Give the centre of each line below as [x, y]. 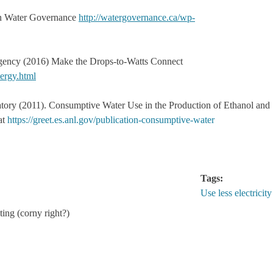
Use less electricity [236, 193]
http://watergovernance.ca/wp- [137, 17]
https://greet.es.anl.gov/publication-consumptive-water [111, 119]
